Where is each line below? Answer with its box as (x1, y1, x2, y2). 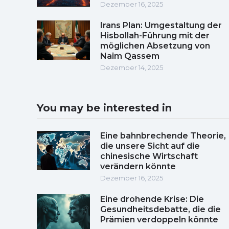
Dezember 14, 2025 (100, 63, 163, 72)
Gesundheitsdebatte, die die (100, 204, 221, 214)
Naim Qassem (100, 51, 159, 61)
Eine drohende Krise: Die (100, 194, 204, 204)
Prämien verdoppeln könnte (100, 214, 218, 224)
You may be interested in (37, 101, 172, 114)
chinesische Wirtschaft (100, 151, 198, 161)
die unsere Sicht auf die (100, 141, 200, 151)
